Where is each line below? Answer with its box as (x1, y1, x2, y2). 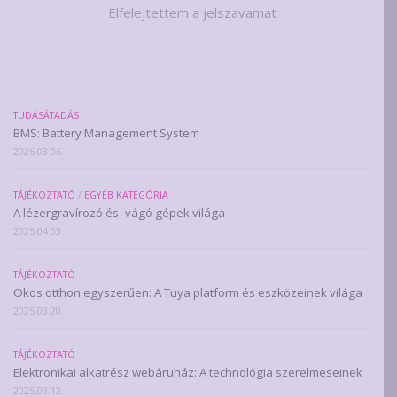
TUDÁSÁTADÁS (13, 108, 79, 121)
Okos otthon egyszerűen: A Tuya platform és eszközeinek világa (13, 284, 362, 300)
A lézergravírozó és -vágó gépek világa (13, 204, 225, 221)
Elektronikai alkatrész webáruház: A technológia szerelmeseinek (13, 363, 362, 380)
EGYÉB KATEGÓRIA (84, 188, 168, 201)
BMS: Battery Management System (13, 124, 199, 141)
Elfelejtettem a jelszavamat (107, 3, 276, 21)
